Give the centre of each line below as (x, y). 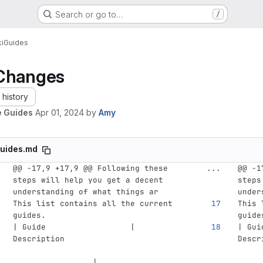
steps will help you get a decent (88, 180)
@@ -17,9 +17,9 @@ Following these (90, 168)
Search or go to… (89, 14)
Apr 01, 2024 (60, 112)
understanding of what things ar (85, 192)
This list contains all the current (95, 203)
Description (97, 239)
